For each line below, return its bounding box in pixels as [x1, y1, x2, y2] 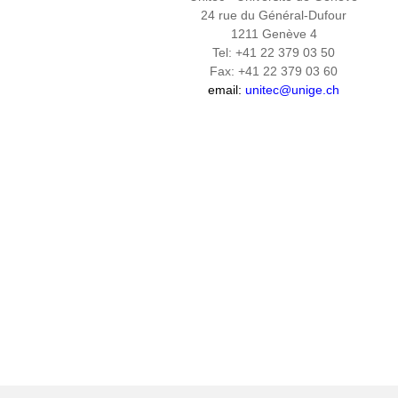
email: [208, 83, 245, 97]
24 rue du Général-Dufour [201, 8, 346, 22]
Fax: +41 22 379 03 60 [210, 64, 338, 78]
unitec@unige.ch [245, 83, 339, 97]
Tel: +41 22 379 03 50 [212, 45, 335, 60]
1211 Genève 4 [230, 27, 317, 41]
